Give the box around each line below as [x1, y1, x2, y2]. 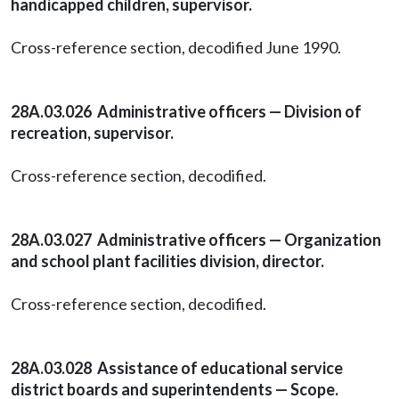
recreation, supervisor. [11, 123, 174, 142]
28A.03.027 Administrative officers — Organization [11, 230, 381, 249]
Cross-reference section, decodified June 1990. [11, 37, 341, 57]
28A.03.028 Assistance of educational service [11, 358, 343, 378]
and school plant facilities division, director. [11, 251, 324, 271]
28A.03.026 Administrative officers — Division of [11, 102, 362, 121]
